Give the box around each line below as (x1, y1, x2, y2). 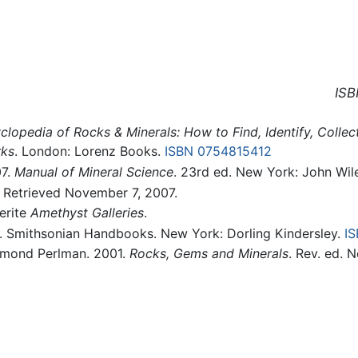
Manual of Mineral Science (14, 163, 173, 180)
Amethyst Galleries (30, 205, 144, 221)
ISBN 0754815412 (164, 143, 272, 160)
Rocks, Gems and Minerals (129, 245, 288, 262)
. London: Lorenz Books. (14, 143, 165, 160)
